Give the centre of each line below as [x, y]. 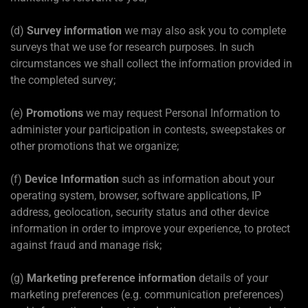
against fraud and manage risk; [86, 245]
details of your [232, 278]
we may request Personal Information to [181, 113]
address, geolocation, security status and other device [140, 212]
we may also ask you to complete [204, 30]
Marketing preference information [111, 278]
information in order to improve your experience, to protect [150, 228]
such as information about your [197, 179]
